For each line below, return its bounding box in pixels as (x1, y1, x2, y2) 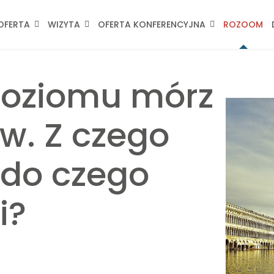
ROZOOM (223, 18, 264, 31)
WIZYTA (48, 18, 81, 31)
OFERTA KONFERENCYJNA (98, 18, 206, 31)
